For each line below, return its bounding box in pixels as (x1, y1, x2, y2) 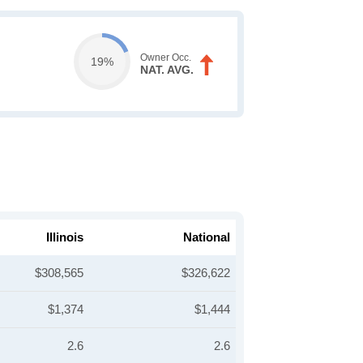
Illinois (46, 230, 83, 244)
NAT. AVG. (139, 63, 194, 76)
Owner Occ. (139, 52, 191, 63)
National (183, 230, 230, 244)
